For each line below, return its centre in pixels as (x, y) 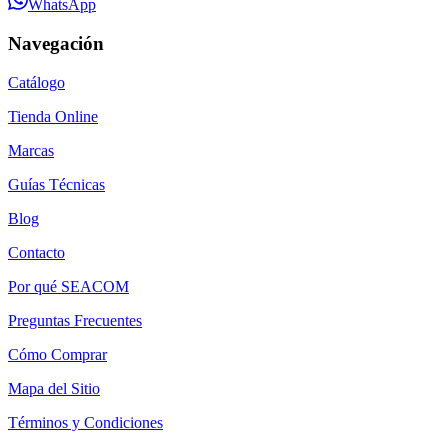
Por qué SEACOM (68, 286)
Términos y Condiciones (85, 422)
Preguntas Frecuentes (75, 320)
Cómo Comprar (57, 354)
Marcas (31, 150)
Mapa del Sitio (54, 388)
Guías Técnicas (56, 184)
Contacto (36, 252)
